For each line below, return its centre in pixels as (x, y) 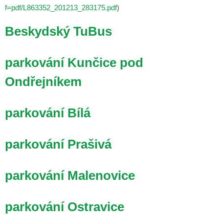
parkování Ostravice (65, 207)
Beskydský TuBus (58, 31)
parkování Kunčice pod (74, 62)
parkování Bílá (48, 113)
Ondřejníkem (43, 81)
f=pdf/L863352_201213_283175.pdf (61, 8)
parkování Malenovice (70, 175)
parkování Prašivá (58, 144)
